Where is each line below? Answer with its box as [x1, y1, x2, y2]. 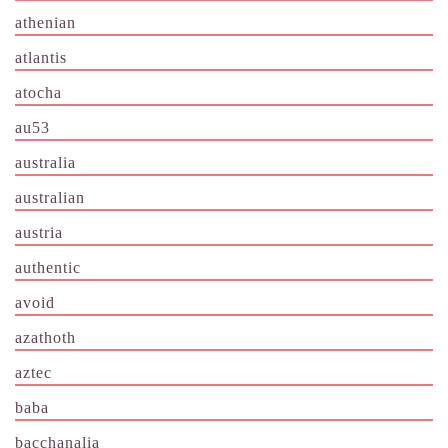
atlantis [15, 49, 67, 67]
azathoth [15, 329, 76, 347]
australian [15, 189, 85, 207]
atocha [15, 84, 62, 102]
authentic [15, 259, 81, 277]
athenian [15, 14, 76, 32]
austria [15, 224, 63, 242]
